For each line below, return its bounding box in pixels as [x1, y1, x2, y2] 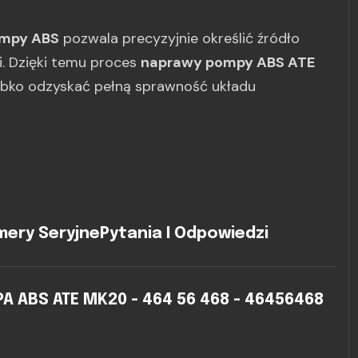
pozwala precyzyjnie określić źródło [59, 29, 300, 48]
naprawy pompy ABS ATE [141, 53, 315, 72]
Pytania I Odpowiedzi [99, 225, 268, 242]
